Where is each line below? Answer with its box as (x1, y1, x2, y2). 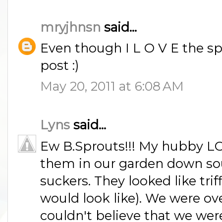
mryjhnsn (40, 19, 101, 35)
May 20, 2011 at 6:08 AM (40, 78, 184, 94)
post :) (40, 57, 79, 73)
